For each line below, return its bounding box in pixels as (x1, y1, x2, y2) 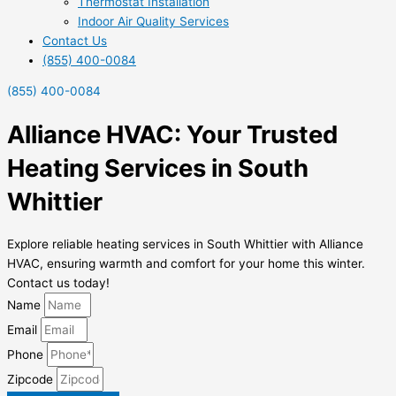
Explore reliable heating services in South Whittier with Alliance (7, 237, 363, 251)
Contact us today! (7, 276, 110, 290)
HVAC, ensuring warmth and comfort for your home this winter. (7, 256, 365, 270)
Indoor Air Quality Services (78, 13, 229, 28)
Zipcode (7, 372, 57, 386)
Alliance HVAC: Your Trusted (7, 118, 338, 149)
